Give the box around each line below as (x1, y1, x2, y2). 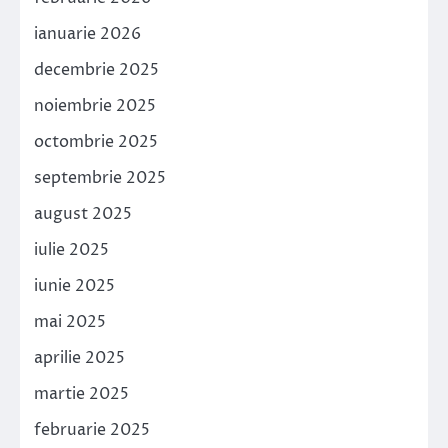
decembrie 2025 (34, 58, 159, 81)
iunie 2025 (34, 274, 115, 297)
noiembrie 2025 (34, 94, 156, 117)
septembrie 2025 (34, 166, 166, 189)
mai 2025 (34, 310, 106, 333)
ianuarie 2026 (34, 22, 141, 45)
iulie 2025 (34, 238, 109, 261)
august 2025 (34, 202, 132, 225)
